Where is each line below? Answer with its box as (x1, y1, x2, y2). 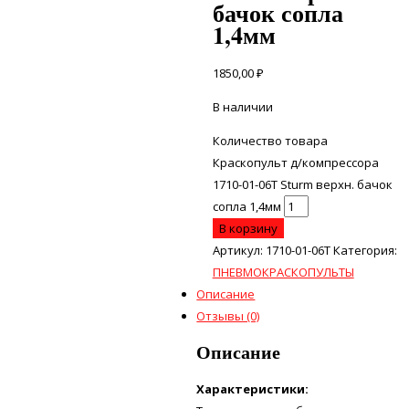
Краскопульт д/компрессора (212, 153, 379, 171)
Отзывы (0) (196, 307, 260, 324)
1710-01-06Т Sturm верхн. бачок (212, 175, 393, 193)
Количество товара (212, 131, 328, 149)
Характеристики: (196, 380, 309, 397)
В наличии (212, 98, 273, 115)
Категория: (332, 241, 397, 258)
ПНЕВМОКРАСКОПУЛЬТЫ (212, 263, 354, 280)
